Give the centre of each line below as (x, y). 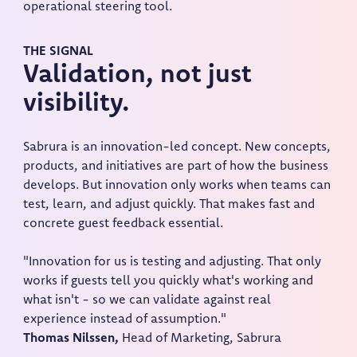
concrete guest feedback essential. (124, 224)
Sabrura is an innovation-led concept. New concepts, (177, 148)
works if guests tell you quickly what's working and (169, 282)
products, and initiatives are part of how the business (176, 167)
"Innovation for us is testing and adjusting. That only (173, 263)
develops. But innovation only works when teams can (177, 186)
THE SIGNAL (59, 52)
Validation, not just (138, 76)
